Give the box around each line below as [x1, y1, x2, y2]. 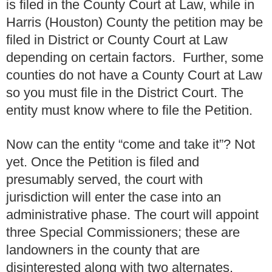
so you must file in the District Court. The [6, 84, 243, 100]
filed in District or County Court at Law [6, 32, 228, 47]
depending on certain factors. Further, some [6, 49, 263, 65]
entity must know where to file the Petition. [6, 102, 253, 118]
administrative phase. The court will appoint [6, 207, 259, 223]
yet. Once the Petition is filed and [6, 154, 199, 170]
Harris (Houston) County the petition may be [6, 14, 263, 30]
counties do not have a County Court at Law [6, 67, 262, 83]
